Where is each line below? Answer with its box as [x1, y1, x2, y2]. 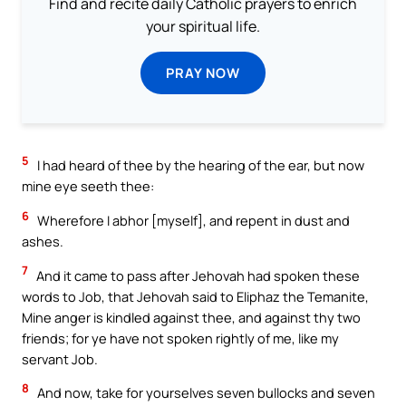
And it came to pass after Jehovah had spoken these [34, 266, 360, 285]
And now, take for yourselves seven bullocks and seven [34, 383, 375, 402]
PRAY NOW [166, 63, 240, 82]
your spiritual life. [146, 16, 260, 37]
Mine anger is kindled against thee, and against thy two [22, 307, 361, 326]
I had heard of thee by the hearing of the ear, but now [34, 156, 364, 175]
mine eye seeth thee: [22, 177, 154, 196]
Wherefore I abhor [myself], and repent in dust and [34, 211, 350, 230]
